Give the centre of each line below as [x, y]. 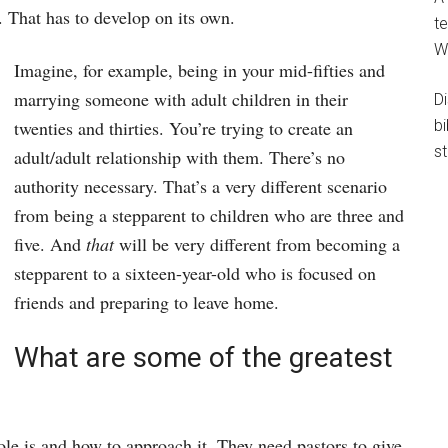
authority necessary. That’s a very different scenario [200, 186]
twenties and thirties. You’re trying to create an [183, 128]
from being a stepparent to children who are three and [209, 215]
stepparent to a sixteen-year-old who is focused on [195, 273]
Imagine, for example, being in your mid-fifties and [199, 70]
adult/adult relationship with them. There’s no [179, 157]
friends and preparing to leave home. [146, 302]
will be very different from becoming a [257, 244]
